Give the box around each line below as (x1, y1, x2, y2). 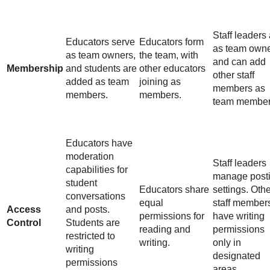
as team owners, (66, 50, 136, 61)
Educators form (139, 37, 204, 48)
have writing (213, 211, 265, 222)
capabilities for (66, 165, 128, 175)
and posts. (66, 204, 110, 215)
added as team (66, 77, 129, 87)
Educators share (139, 184, 209, 195)
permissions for (139, 211, 204, 222)
